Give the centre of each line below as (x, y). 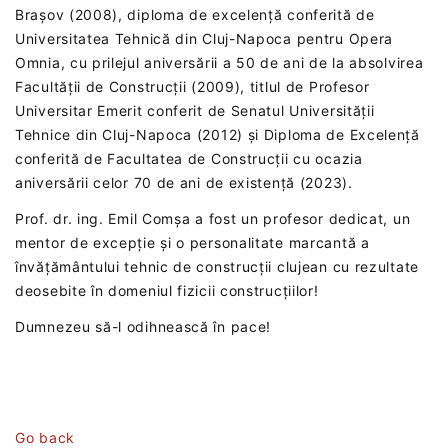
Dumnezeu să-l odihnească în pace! (143, 326)
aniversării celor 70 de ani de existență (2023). (184, 182)
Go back (45, 437)
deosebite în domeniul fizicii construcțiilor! (167, 290)
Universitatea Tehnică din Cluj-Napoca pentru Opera (204, 38)
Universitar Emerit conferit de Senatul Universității (195, 110)
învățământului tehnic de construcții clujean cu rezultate (217, 266)
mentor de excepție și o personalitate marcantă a (192, 242)
